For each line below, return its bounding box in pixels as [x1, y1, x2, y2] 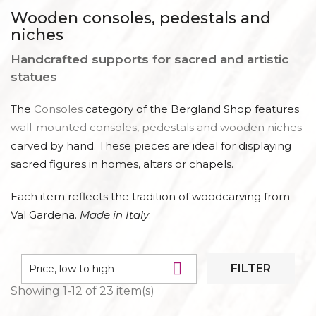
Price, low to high [29, 262, 114, 275]
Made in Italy [80, 208, 149, 221]
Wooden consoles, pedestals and [11, 8, 271, 28]
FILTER [231, 262, 272, 275]
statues [11, 70, 57, 84]
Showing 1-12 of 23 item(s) [11, 284, 154, 298]
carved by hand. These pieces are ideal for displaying [11, 139, 291, 152]
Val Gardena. [11, 208, 80, 221]
